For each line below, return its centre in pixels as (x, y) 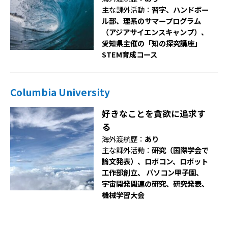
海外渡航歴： (123, 139)
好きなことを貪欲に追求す (154, 114)
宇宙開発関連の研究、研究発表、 (155, 184)
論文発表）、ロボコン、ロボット (155, 161)
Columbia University (60, 92)
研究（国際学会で (180, 150)
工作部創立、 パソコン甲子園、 (153, 173)
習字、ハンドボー (180, 9)
